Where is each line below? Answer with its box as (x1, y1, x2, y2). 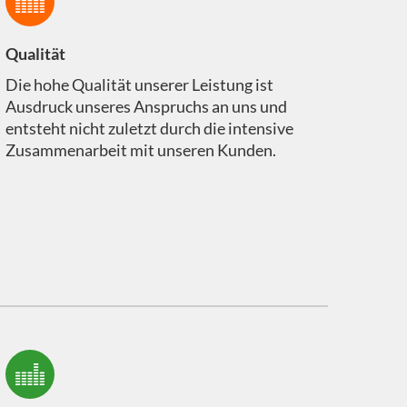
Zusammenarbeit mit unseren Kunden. (5, 140, 276, 161)
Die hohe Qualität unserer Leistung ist (5, 74, 273, 95)
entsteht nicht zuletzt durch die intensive (5, 118, 293, 139)
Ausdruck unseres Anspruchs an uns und (5, 96, 287, 117)
